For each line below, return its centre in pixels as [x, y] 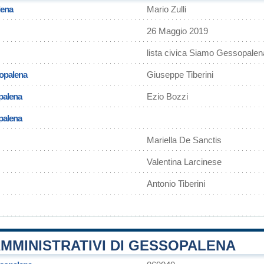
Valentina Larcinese [184, 162]
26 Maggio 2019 [177, 31]
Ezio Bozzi [167, 96]
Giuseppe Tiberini [180, 75]
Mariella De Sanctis [184, 140]
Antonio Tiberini [176, 184]
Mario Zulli [166, 9]
